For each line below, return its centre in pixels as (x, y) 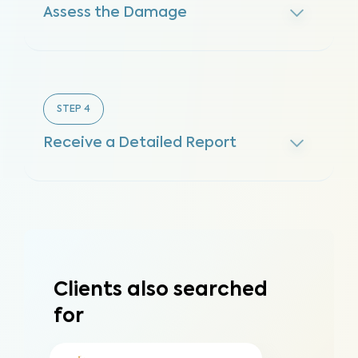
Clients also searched (161, 290)
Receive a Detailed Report (140, 143)
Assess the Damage (115, 13)
